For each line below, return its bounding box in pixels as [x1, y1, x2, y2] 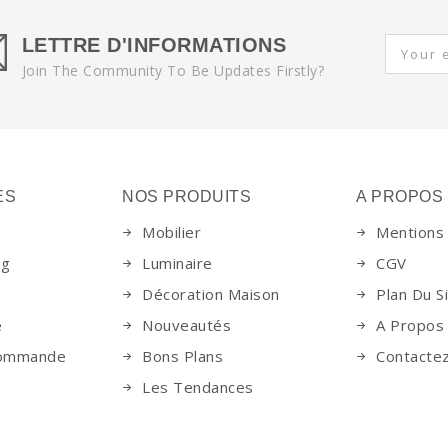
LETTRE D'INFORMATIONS [21, 34, 286, 56]
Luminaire [142, 253, 213, 273]
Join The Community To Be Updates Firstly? [21, 61, 324, 80]
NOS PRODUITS [122, 188, 251, 205]
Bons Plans [142, 346, 223, 366]
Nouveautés [142, 315, 231, 335]
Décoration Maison [142, 284, 280, 304]
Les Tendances [142, 377, 254, 397]
